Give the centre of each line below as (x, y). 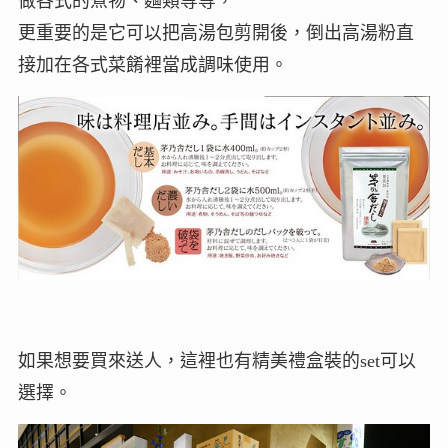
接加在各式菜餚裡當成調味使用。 (152, 65)
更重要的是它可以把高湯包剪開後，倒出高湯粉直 (215, 33)
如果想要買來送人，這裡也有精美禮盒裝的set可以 (216, 360)
